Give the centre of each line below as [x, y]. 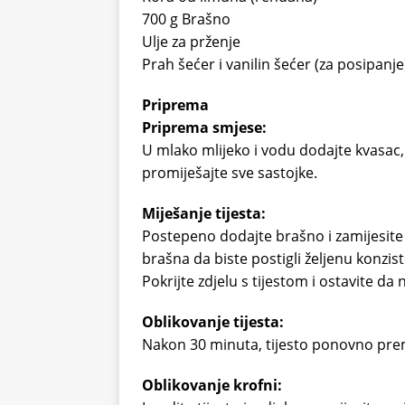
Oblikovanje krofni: [212, 386]
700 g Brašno [186, 19]
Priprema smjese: [204, 128]
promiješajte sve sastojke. [230, 173]
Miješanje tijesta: [204, 214]
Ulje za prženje [191, 42]
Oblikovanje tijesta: [213, 322]
